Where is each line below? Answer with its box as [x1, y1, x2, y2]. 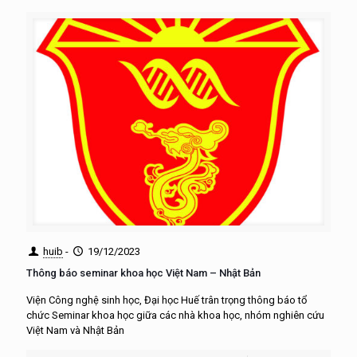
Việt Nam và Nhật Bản [26, 324, 124, 336]
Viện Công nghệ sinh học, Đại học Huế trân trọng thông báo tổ [26, 293, 307, 306]
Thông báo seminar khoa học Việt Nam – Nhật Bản [26, 266, 261, 279]
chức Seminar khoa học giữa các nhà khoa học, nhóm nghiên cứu [26, 308, 324, 321]
